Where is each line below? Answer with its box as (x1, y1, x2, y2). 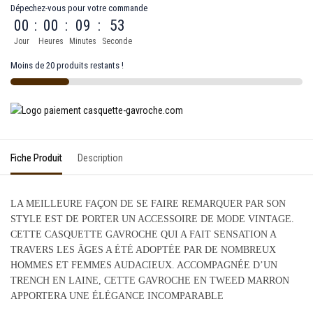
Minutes (69, 36, 96, 46)
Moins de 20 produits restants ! (10, 59, 124, 71)
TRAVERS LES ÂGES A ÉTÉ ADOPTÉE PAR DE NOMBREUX (10, 244, 276, 255)
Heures (38, 36, 64, 46)
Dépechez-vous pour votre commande (10, 2, 147, 13)
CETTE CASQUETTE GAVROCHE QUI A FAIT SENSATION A (10, 228, 276, 240)
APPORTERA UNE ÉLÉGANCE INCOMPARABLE (10, 290, 224, 301)
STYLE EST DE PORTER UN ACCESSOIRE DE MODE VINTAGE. (10, 213, 294, 224)
